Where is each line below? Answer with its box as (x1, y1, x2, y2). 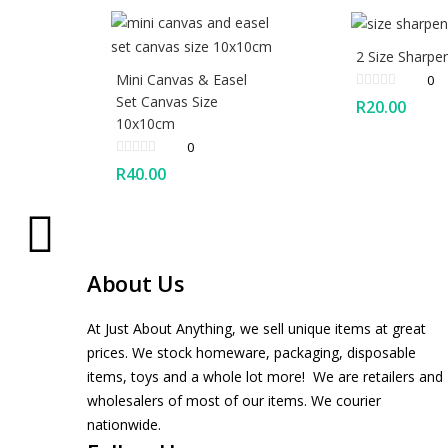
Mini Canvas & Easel (116, 69, 247, 89)
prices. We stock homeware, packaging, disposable (87, 342, 416, 362)
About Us (87, 267, 185, 298)
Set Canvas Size (116, 91, 218, 111)
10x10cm (116, 113, 175, 133)
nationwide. (87, 414, 161, 434)
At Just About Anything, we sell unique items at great (87, 318, 426, 338)
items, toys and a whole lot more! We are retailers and (87, 366, 443, 386)
